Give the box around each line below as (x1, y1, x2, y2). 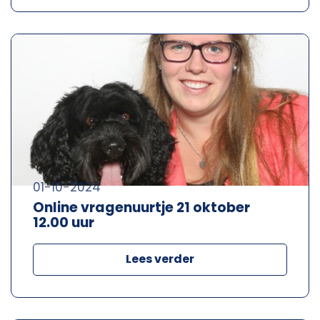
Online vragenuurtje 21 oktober (33, 197, 250, 217)
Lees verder (126, 250, 194, 267)
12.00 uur (33, 212, 94, 232)
